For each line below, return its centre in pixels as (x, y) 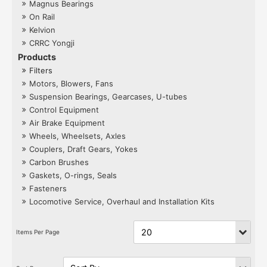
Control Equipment (64, 109)
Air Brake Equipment (67, 122)
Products (37, 57)
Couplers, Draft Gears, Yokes (84, 149)
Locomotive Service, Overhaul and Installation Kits (122, 201)
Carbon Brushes (59, 162)
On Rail (42, 16)
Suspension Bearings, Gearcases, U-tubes (108, 96)
